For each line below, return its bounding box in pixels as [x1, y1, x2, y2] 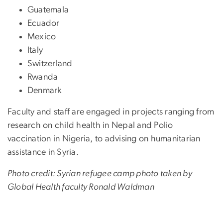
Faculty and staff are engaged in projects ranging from [7, 107, 215, 116]
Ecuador [27, 18, 60, 28]
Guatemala [27, 5, 69, 14]
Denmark [27, 86, 62, 95]
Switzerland [27, 59, 73, 68]
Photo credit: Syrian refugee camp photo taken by [7, 169, 192, 178]
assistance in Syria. [7, 147, 79, 157]
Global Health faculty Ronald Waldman [7, 182, 154, 192]
